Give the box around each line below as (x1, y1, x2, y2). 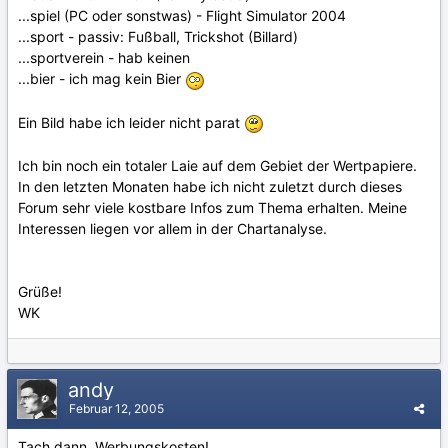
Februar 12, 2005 (69, 401, 164, 416)
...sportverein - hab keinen (18, 49, 190, 67)
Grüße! (18, 282, 62, 300)
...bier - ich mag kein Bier (18, 70, 185, 88)
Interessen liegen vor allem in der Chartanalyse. (18, 219, 327, 237)
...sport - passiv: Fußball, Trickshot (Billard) (18, 28, 298, 46)
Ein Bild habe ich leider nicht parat (18, 113, 244, 131)
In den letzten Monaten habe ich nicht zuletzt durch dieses (18, 177, 402, 195)
